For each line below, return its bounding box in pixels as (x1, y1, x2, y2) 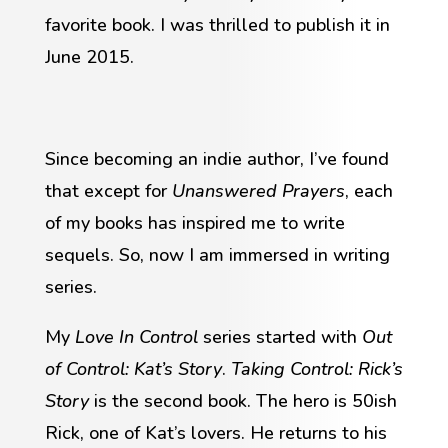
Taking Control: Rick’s (230, 356, 403, 381)
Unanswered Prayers (171, 178, 345, 203)
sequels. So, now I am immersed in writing (44, 242, 390, 267)
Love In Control (74, 324, 198, 349)
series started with (197, 324, 362, 349)
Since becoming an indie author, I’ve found (44, 146, 389, 171)
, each (344, 178, 393, 203)
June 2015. (44, 44, 134, 69)
